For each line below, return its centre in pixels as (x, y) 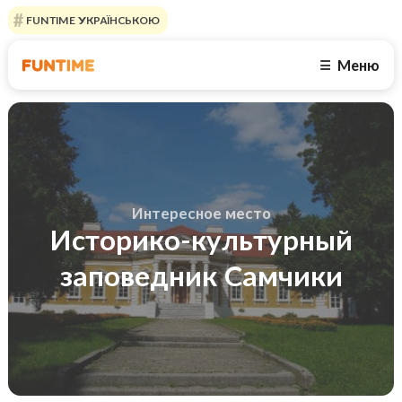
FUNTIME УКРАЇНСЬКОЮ (91, 20)
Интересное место (201, 214)
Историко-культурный (201, 240)
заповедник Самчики (201, 276)
